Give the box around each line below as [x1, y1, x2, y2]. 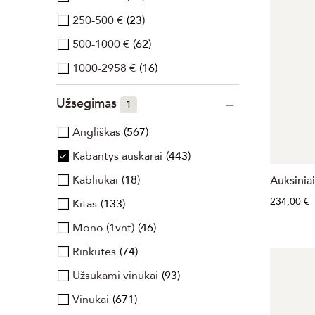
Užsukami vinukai [72, 268, 158, 283]
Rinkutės [72, 244, 116, 259]
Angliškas [72, 124, 120, 140]
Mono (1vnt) [72, 220, 134, 236]
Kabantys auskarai [72, 148, 162, 164]
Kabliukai [72, 172, 118, 188]
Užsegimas [56, 95, 120, 112]
